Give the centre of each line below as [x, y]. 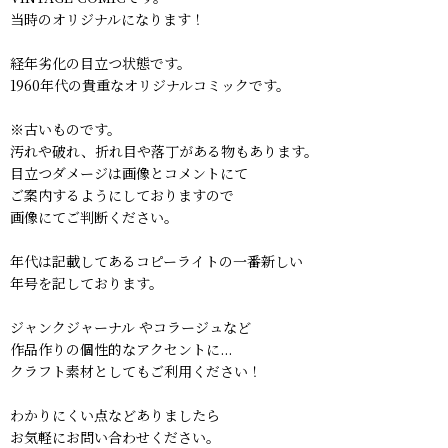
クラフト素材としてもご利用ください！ [136, 371]
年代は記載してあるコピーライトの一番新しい [156, 261]
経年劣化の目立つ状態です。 [100, 63]
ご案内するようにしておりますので [122, 195]
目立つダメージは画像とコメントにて [129, 173]
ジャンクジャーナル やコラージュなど [130, 327]
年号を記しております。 [86, 283]
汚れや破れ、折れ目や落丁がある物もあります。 [164, 151]
